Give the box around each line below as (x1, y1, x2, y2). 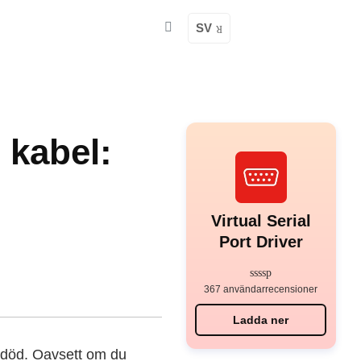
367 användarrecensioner (204, 284, 318, 295)
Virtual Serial (210, 212, 311, 230)
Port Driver (218, 233, 303, 251)
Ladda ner (233, 313, 289, 326)
